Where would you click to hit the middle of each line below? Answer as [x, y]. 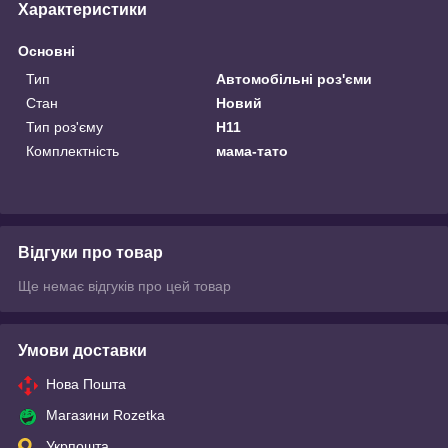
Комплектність [72, 150]
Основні [46, 50]
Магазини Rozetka [105, 414]
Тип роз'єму [64, 126]
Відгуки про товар [90, 252]
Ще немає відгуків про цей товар [124, 285]
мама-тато [252, 150]
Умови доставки [82, 350]
